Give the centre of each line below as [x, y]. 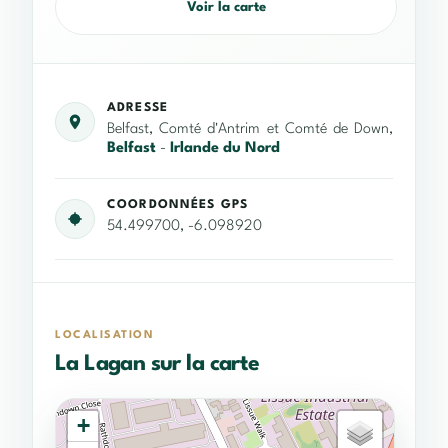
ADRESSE [137, 108]
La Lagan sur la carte [157, 364]
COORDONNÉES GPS [177, 205]
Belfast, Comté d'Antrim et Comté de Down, [250, 130]
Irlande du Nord [225, 149]
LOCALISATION [105, 336]
